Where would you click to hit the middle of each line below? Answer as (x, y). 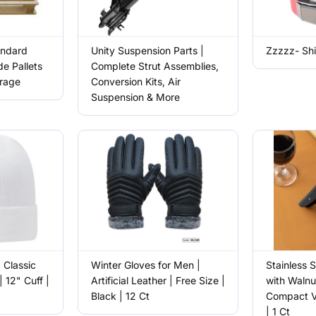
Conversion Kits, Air (135, 81)
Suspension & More (135, 97)
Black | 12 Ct (120, 296)
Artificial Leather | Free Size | (158, 280)
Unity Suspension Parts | (147, 50)
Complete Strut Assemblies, (154, 66)
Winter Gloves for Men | (145, 265)
